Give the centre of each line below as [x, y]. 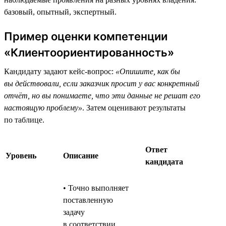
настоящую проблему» [43, 107]
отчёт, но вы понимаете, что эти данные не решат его [102, 95]
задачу [74, 212]
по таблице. [24, 120]
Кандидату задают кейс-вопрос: [60, 71]
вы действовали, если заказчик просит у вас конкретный [102, 83]
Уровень [21, 155]
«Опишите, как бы [148, 71]
